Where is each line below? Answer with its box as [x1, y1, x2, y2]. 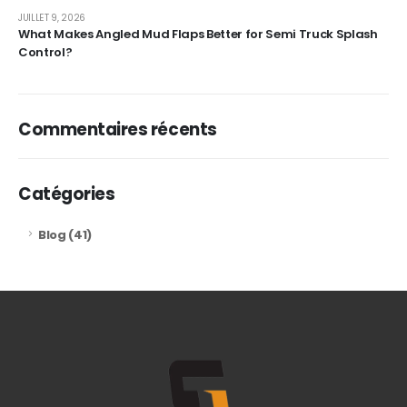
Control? [18, 43, 73, 61]
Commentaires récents [18, 117, 217, 141]
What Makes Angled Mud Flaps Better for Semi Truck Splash [18, 25, 378, 43]
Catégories [18, 182, 115, 205]
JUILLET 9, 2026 [18, 10, 86, 25]
